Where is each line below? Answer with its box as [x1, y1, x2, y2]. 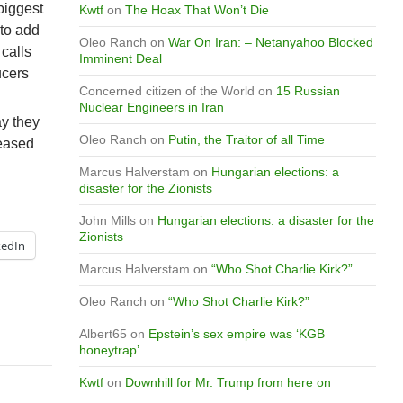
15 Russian [275, 84, 340, 98]
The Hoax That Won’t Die [124, 3, 269, 17]
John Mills [78, 213, 136, 228]
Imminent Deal [78, 51, 162, 66]
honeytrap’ [78, 343, 139, 357]
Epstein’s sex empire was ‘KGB [148, 327, 325, 341]
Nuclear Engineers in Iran [78, 100, 224, 114]
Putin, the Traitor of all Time [167, 132, 325, 147]
